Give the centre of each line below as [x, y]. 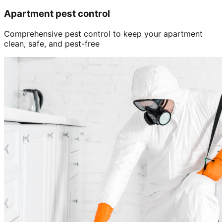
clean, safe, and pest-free [52, 43]
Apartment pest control [57, 13]
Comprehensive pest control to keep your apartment [103, 33]
